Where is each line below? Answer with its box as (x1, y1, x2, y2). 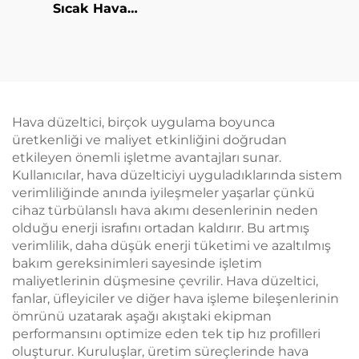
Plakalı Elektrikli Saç (20, 71, 159, 87)
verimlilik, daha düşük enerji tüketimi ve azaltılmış (12, 238, 331, 253)
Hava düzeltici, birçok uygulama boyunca (12, 115, 275, 130)
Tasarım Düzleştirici (22, 36, 157, 51)
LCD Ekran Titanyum (19, 54, 160, 69)
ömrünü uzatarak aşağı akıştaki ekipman (12, 309, 272, 324)
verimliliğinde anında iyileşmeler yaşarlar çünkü (12, 185, 315, 200)
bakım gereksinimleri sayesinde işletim (12, 256, 262, 271)
